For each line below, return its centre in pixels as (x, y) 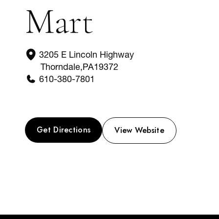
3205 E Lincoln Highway (87, 54)
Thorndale (60, 66)
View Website (139, 130)
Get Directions (64, 130)
